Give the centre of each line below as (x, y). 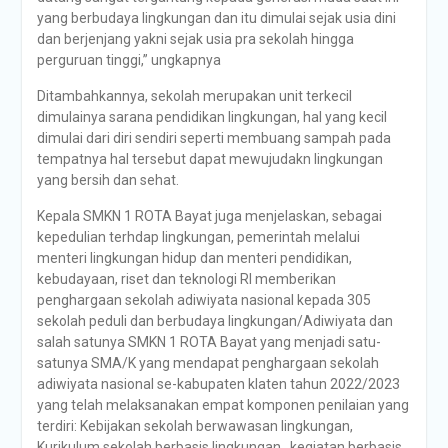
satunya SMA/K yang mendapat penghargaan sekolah (207, 362)
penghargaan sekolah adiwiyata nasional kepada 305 (203, 299)
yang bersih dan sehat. (107, 179)
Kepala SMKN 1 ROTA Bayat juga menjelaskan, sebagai (209, 215)
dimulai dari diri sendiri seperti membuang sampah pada (213, 137)
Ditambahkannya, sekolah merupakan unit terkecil (195, 95)
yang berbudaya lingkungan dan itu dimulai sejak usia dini (216, 17)
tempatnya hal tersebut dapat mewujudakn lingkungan (209, 158)
